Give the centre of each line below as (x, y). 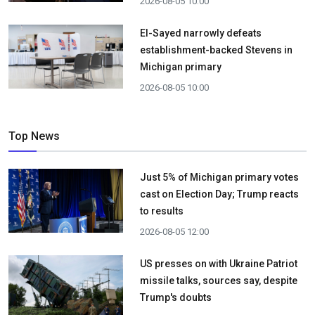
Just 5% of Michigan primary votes (219, 177)
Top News (34, 136)
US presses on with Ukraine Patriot (218, 263)
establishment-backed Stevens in (216, 50)
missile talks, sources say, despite (218, 280)
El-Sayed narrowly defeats (200, 33)
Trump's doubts (175, 297)
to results (161, 211)
